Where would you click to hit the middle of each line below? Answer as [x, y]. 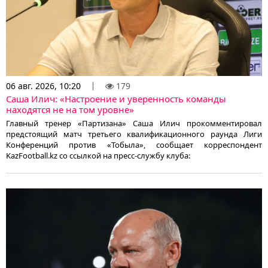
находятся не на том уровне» [70, 110]
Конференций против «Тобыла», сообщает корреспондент [134, 145]
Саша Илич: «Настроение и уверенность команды [116, 99]
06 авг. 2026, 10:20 [43, 86]
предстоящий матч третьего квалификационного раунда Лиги [134, 134]
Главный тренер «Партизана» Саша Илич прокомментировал [134, 124]
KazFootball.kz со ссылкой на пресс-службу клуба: [98, 156]
